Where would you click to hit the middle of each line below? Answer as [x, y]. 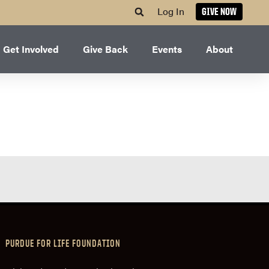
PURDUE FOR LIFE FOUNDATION [63, 243]
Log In [171, 11]
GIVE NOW [219, 11]
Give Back [105, 49]
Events [167, 49]
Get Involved [31, 49]
